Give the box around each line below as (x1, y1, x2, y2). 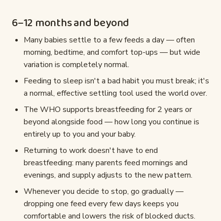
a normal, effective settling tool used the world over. (24, 88, 207, 99)
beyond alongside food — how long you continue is (24, 116, 199, 128)
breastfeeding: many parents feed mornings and (24, 157, 187, 169)
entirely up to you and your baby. (24, 129, 136, 140)
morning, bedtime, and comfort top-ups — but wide (24, 47, 200, 58)
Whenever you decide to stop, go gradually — (24, 186, 184, 197)
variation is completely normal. (24, 59, 129, 71)
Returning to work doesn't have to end (24, 145, 158, 156)
